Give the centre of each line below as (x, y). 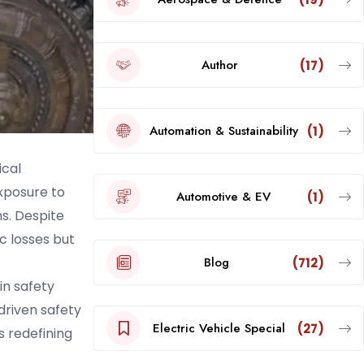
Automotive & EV (224, 196)
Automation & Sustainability (223, 130)
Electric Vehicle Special (219, 328)
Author (220, 65)
